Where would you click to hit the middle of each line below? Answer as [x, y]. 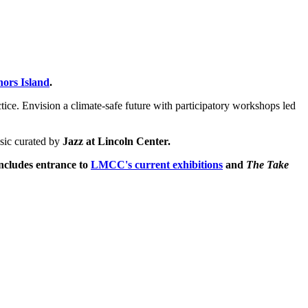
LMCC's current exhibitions [157, 164]
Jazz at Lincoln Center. [118, 141]
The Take [267, 164]
